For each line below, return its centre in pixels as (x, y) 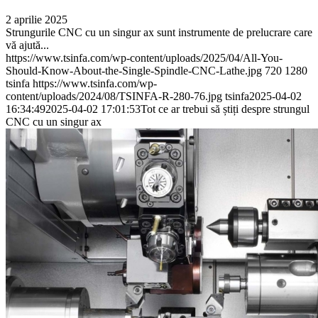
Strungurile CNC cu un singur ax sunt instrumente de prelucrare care (159, 32)
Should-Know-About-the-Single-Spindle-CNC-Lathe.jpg (134, 70)
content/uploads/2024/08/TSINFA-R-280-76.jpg (114, 96)
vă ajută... (27, 45)
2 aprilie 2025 (37, 19)
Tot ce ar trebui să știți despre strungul (225, 109)
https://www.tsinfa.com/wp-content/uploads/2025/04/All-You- (144, 57)
